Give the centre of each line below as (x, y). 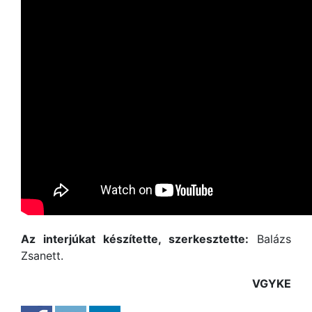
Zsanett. (42, 256)
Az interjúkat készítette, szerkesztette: (135, 239)
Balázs (270, 239)
